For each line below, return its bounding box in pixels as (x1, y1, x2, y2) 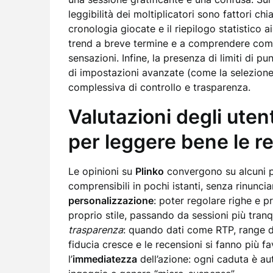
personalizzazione (68, 194, 154, 207)
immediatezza (73, 253, 137, 265)
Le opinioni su (68, 165, 135, 177)
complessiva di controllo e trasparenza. (68, 81, 250, 93)
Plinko (135, 165, 164, 177)
